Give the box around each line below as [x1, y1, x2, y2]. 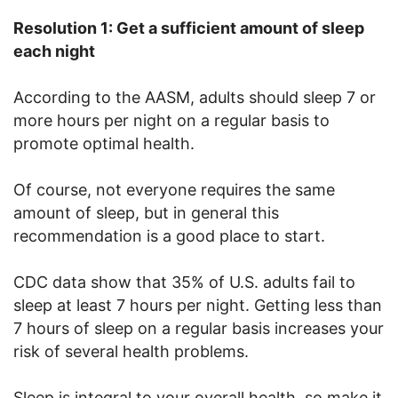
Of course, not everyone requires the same [13, 179, 335, 199]
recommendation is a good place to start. [13, 226, 325, 245]
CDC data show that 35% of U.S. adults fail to [13, 272, 355, 291]
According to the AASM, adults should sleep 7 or [13, 87, 376, 107]
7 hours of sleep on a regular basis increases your [13, 318, 384, 338]
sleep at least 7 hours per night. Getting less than [13, 295, 382, 314]
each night [13, 41, 95, 60]
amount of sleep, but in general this [13, 203, 279, 222]
